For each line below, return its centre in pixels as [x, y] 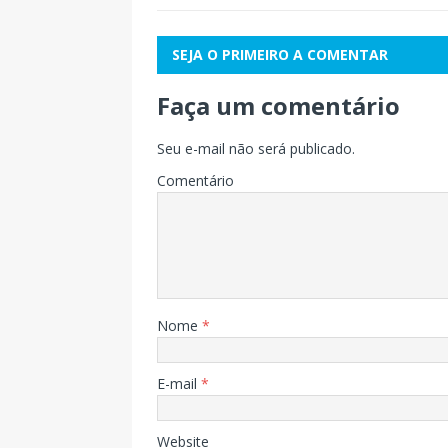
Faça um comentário [278, 105]
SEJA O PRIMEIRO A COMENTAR [280, 54]
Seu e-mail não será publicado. [256, 148]
